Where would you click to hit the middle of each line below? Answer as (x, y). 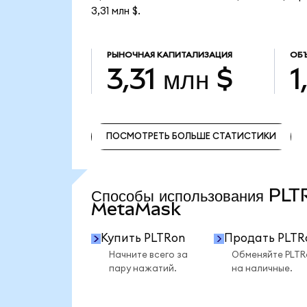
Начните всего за (148, 255)
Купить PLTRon (143, 238)
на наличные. (262, 269)
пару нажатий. (143, 269)
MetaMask (136, 209)
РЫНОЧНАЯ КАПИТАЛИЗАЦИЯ (169, 55)
